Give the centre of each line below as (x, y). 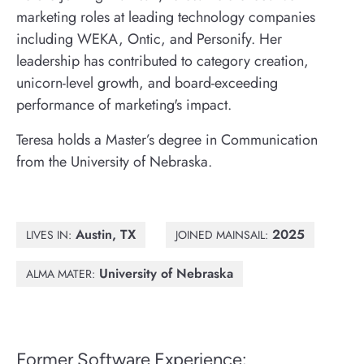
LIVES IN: (49, 235)
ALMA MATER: (61, 274)
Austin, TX (104, 234)
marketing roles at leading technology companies (166, 17)
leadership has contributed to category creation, (162, 61)
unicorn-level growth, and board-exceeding (147, 83)
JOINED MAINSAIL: (222, 235)
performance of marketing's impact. (124, 105)
